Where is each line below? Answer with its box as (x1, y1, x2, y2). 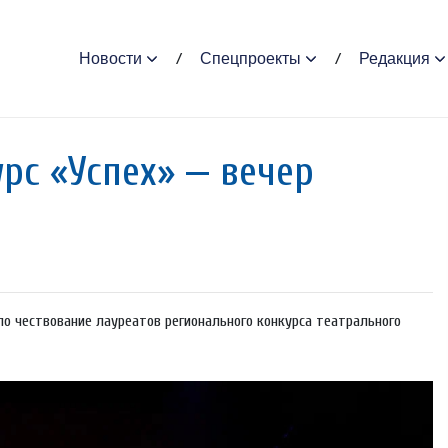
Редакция (358, 49, 430, 67)
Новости (78, 49, 142, 67)
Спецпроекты (199, 49, 301, 67)
